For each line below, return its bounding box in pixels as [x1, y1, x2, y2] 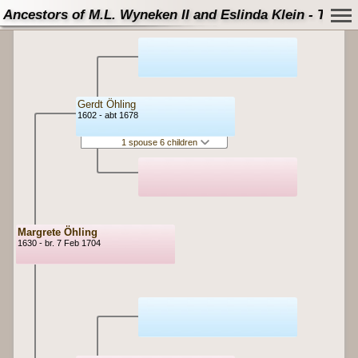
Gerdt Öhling [78, 98, 136, 111]
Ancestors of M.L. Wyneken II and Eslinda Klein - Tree [3, 7, 345, 22]
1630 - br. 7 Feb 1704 [17, 238, 101, 248]
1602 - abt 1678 [78, 110, 138, 121]
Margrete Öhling [17, 226, 97, 238]
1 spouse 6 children [121, 137, 200, 147]
